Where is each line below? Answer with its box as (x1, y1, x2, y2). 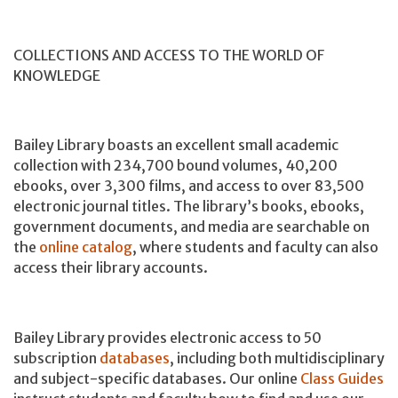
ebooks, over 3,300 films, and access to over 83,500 (13, 177, 364, 195)
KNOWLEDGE (13, 66, 100, 84)
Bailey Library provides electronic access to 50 (13, 328, 322, 346)
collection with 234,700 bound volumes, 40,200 (13, 156, 338, 175)
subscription (13, 348, 99, 367)
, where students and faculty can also (132, 238, 378, 257)
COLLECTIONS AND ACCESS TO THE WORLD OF (13, 45, 324, 64)
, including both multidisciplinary (170, 348, 385, 367)
